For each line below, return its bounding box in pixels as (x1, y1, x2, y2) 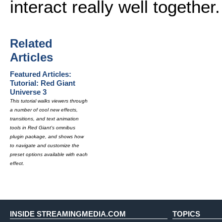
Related (10, 37, 53, 50)
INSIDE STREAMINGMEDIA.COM (10, 210, 126, 218)
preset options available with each (10, 152, 88, 157)
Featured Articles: (10, 70, 71, 78)
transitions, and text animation (10, 116, 79, 121)
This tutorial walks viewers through (10, 98, 88, 104)
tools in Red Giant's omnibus (10, 125, 75, 130)
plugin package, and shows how (10, 134, 84, 139)
